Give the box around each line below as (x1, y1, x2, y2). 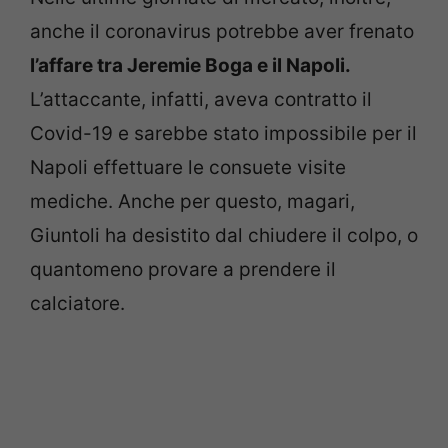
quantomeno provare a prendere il (30, 258, 336, 282)
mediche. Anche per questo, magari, (30, 190, 355, 214)
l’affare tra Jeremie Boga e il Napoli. (30, 54, 351, 78)
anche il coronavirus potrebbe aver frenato (30, 20, 414, 44)
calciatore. (30, 292, 125, 316)
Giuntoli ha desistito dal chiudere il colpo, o (30, 224, 418, 248)
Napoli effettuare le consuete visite (30, 156, 346, 180)
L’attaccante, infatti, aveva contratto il (30, 88, 372, 112)
